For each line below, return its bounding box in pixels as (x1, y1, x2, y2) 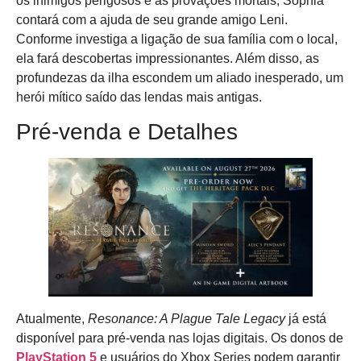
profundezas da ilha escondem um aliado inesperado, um (16, 70, 343, 85)
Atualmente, (16, 312, 88, 326)
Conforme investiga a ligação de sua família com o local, (16, 31, 338, 46)
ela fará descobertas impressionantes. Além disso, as (16, 51, 319, 65)
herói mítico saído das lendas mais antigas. (16, 89, 262, 104)
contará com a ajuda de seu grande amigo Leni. (16, 12, 288, 27)
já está (285, 312, 326, 326)
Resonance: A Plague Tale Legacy (88, 312, 285, 326)
